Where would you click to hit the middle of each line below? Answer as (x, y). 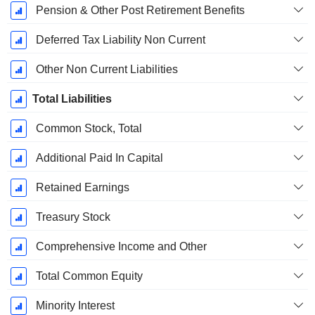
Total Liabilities (72, 99)
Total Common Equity (89, 276)
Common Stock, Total (89, 129)
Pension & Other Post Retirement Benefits (140, 11)
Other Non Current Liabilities (107, 70)
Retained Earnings (82, 188)
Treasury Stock (73, 217)
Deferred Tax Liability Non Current (120, 40)
